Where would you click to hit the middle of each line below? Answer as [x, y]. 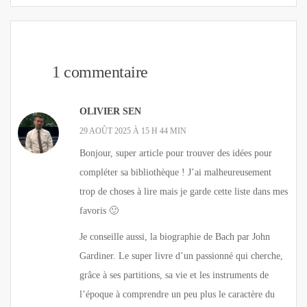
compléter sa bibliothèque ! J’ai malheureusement [175, 172]
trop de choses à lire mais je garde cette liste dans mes [184, 191]
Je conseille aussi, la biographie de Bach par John [175, 236]
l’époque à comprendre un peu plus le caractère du [177, 294]
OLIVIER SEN [110, 111]
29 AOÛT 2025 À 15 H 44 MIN [133, 131]
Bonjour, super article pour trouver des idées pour [176, 153]
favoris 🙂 [99, 210]
